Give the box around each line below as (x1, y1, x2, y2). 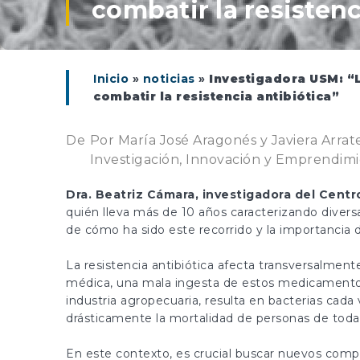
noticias (142, 72, 195, 86)
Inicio (93, 72, 129, 86)
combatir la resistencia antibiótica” (93, 89, 339, 104)
